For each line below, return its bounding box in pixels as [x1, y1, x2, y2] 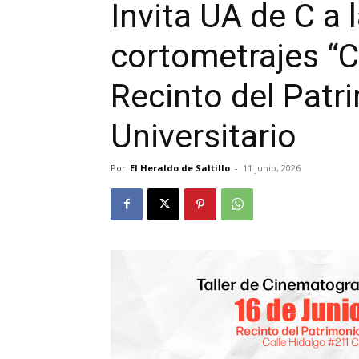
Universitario [111, 116, 296, 155]
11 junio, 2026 [243, 161, 301, 174]
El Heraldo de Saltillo [130, 161, 230, 174]
